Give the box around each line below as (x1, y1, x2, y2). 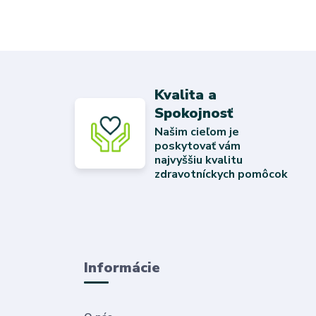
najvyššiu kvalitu (154, 152, 243, 168)
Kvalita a (154, 85, 217, 104)
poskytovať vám (154, 138, 241, 154)
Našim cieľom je (154, 123, 240, 140)
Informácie (83, 257, 160, 277)
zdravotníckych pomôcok (154, 166, 288, 182)
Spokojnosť (154, 103, 234, 123)
